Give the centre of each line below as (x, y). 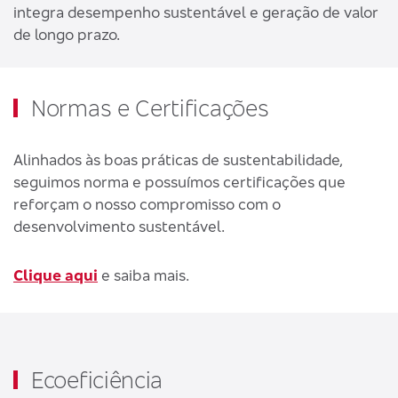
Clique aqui (56, 275)
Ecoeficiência (97, 380)
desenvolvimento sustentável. (119, 226)
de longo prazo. (67, 34)
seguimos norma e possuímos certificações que (179, 182)
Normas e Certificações (150, 108)
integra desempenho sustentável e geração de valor (196, 12)
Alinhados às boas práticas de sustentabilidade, (178, 159)
